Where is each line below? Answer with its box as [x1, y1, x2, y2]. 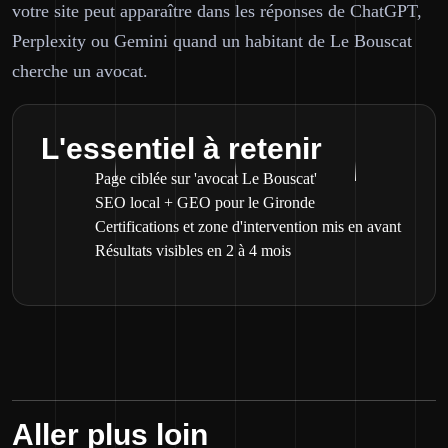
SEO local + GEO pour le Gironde [95, 194, 315, 211]
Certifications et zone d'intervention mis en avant [95, 218, 401, 235]
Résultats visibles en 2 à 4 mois [95, 242, 291, 259]
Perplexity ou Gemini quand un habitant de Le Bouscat [12, 31, 412, 51]
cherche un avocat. [12, 61, 148, 81]
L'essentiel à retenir [41, 132, 322, 165]
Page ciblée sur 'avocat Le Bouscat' [95, 170, 317, 187]
